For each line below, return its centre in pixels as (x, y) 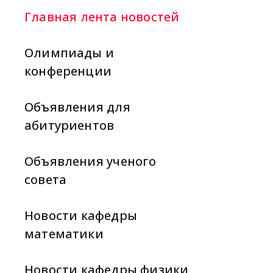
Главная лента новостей (102, 17)
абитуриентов (69, 125)
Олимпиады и (69, 53)
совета (46, 179)
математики (64, 234)
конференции (68, 71)
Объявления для (77, 107)
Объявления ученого (90, 161)
